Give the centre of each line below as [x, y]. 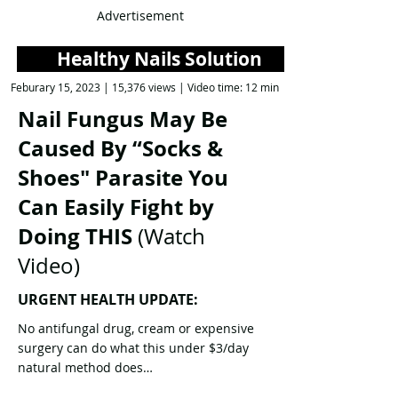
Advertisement [140, 16]
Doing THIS [75, 236]
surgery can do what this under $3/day [133, 348]
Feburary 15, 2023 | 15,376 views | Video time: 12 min [145, 87]
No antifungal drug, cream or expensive [136, 328]
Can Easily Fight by [116, 207]
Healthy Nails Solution [151, 59]
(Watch [169, 236]
